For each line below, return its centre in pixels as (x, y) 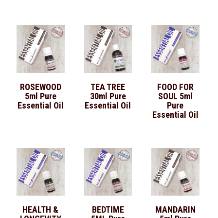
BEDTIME (108, 210)
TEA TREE (108, 87)
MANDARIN (175, 210)
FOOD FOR (175, 87)
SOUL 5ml (175, 96)
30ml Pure (108, 96)
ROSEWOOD (40, 87)
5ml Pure (40, 96)
